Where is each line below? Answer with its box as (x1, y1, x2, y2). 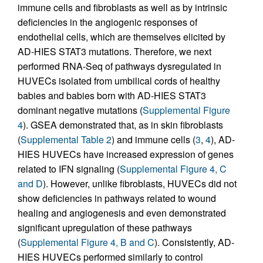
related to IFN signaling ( (18, 161, 120, 176)
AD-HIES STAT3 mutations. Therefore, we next (18, 44, 211, 58)
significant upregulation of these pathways (18, 220, 192, 234)
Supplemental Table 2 (21, 132, 112, 146)
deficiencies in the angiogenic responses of (18, 15, 197, 29)
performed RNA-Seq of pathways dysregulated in (18, 59, 221, 73)
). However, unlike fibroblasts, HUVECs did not (43, 176, 237, 190)
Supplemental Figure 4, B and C (21, 235, 154, 249)
